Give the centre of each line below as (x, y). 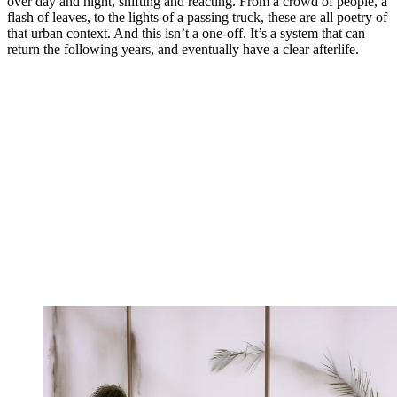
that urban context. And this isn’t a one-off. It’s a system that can (186, 34)
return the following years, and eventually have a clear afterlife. (183, 50)
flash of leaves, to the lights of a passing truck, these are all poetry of (197, 18)
